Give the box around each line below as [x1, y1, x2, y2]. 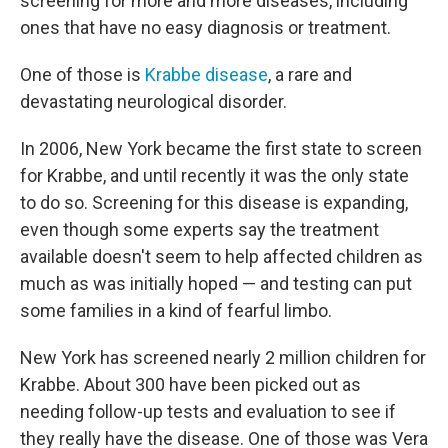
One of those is [20, 64, 145, 85]
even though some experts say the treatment [20, 219, 379, 240]
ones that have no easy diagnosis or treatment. [20, 17, 391, 38]
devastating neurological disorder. [20, 91, 287, 112]
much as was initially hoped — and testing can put [20, 273, 412, 294]
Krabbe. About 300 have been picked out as [20, 374, 361, 395]
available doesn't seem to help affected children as [20, 246, 423, 267]
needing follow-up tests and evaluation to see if [20, 401, 396, 422]
